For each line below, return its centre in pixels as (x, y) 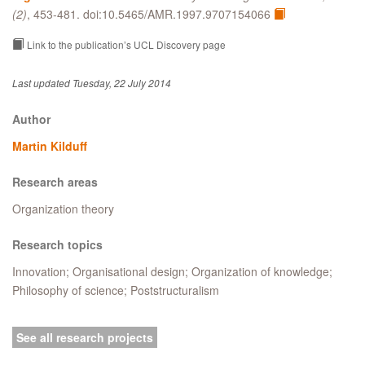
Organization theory (63, 208)
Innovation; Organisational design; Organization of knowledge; (172, 271)
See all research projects (85, 337)
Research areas (55, 181)
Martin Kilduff (50, 145)
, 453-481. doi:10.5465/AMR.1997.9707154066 (150, 14)
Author (31, 119)
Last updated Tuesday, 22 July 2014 (92, 83)
